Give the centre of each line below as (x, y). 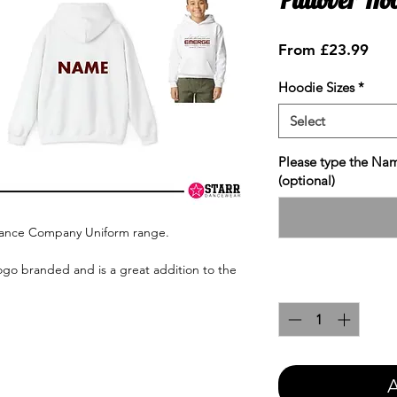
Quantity (304, 286)
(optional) (307, 181)
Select (307, 121)
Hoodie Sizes (316, 88)
